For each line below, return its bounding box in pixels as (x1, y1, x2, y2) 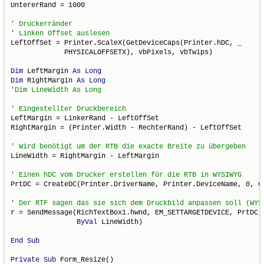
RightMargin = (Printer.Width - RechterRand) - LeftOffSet (11, 123, 242, 132)
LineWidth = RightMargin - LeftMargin (11, 151, 160, 160)
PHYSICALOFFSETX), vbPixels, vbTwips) (11, 48, 213, 57)
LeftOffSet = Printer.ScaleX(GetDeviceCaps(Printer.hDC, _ (11, 38, 242, 47)
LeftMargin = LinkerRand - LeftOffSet (11, 114, 160, 123)
